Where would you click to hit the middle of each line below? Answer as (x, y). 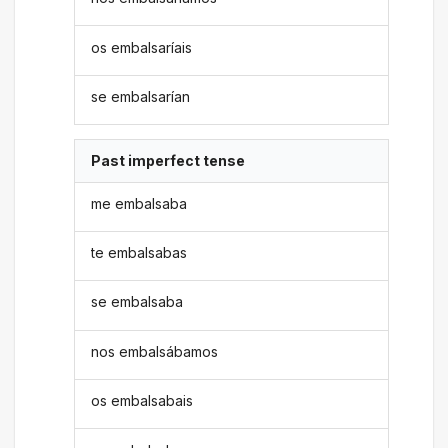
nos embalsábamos (155, 351)
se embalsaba (137, 302)
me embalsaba (139, 203)
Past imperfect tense (168, 161)
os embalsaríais (142, 47)
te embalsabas (139, 253)
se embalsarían (141, 96)
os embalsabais (142, 401)
